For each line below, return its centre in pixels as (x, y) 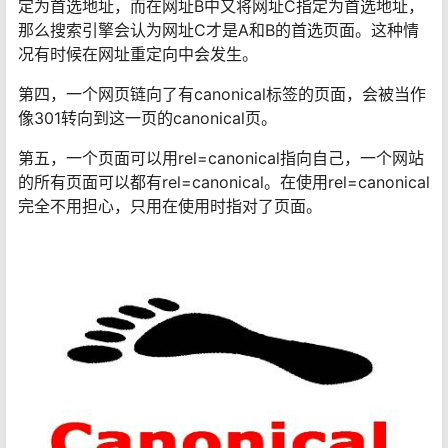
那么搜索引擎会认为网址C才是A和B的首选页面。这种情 (218, 30)
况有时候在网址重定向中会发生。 (138, 54)
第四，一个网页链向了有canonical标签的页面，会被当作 (222, 94)
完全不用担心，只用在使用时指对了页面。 (170, 206)
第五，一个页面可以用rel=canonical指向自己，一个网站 (221, 158)
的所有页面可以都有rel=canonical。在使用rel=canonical (224, 182)
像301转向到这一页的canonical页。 (147, 118)
